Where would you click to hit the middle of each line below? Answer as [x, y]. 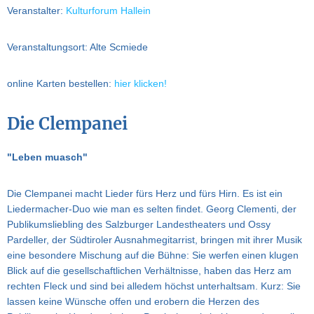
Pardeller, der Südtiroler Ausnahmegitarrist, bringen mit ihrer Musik [155, 240]
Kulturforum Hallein [108, 11]
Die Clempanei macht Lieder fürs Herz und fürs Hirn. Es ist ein [145, 194]
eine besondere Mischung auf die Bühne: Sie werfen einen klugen [153, 255]
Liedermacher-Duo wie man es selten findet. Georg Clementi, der [152, 209]
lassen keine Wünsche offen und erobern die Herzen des [133, 302]
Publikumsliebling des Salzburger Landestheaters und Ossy [139, 225]
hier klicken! [141, 84]
